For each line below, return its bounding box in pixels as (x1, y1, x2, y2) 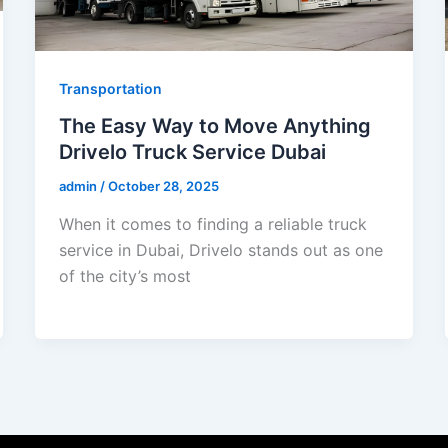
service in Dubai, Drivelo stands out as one (58, 239, 383, 260)
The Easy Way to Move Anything (58, 114, 371, 139)
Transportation (58, 79, 162, 97)
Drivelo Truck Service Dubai (58, 140, 326, 165)
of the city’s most (58, 265, 191, 286)
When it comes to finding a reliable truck (58, 213, 367, 234)
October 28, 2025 (107, 178, 219, 195)
